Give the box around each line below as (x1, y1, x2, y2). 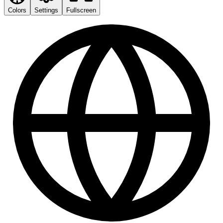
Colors (8, 6, 26, 14)
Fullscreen (66, 6, 96, 14)
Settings (34, 6, 58, 14)
